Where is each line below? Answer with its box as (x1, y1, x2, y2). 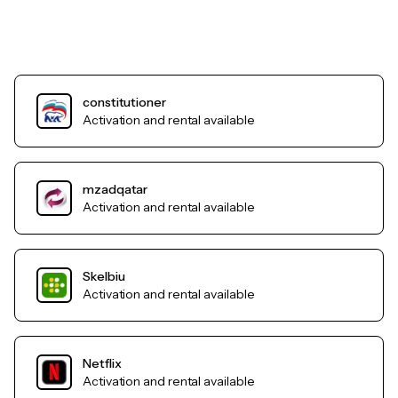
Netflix (83, 355, 122, 372)
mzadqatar (83, 181, 148, 198)
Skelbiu (83, 268, 125, 285)
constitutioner (83, 94, 166, 111)
